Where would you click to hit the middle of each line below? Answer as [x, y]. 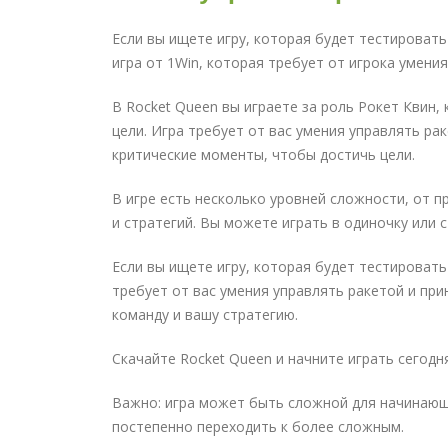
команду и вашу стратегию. [205, 314]
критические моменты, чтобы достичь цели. [263, 154]
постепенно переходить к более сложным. [258, 426]
